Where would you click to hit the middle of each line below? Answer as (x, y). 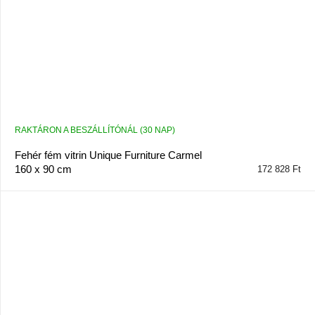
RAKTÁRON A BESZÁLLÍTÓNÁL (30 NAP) (95, 130)
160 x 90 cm (43, 169)
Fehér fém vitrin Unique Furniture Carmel (108, 155)
